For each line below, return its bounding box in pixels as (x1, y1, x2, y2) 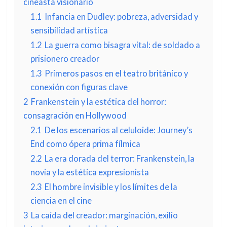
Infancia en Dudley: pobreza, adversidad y (44, 12, 198, 21)
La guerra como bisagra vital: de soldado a (44, 40, 200, 50)
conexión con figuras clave (30, 82, 128, 92)
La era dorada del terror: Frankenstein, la (44, 154, 195, 163)
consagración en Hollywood (23, 110, 127, 120)
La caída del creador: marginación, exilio (30, 210, 178, 220)
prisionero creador (30, 54, 99, 63)
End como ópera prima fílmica (30, 139, 140, 148)
